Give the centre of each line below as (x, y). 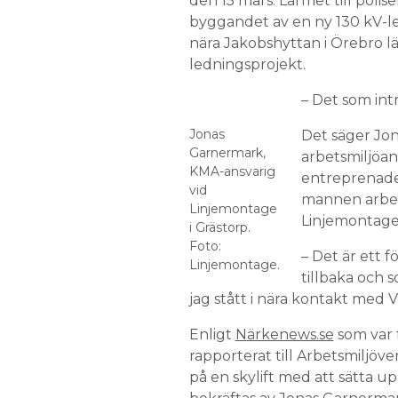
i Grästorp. (219, 227)
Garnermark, (227, 153)
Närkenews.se (284, 334)
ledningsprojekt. (247, 64)
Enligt (212, 334)
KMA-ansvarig (232, 171)
